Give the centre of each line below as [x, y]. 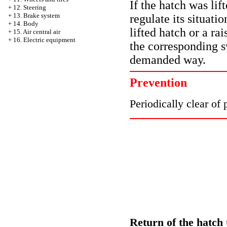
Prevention [158, 82]
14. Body [26, 24]
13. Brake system [36, 15]
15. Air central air [37, 32]
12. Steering [30, 7]
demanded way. [168, 60]
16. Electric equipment [44, 40]
